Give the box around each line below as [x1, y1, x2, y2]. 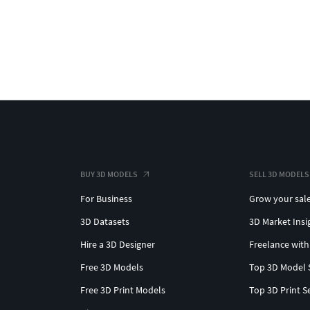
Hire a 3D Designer [80, 238, 155, 251]
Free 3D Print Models [80, 284, 165, 297]
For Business [80, 192, 132, 206]
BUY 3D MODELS [80, 169, 138, 180]
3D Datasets [80, 215, 129, 228]
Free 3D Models [80, 261, 143, 274]
